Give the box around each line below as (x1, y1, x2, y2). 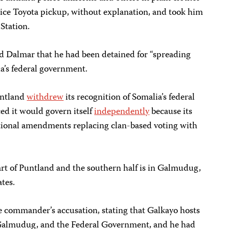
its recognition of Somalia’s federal (63, 90, 195, 105)
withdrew (27, 90, 64, 105)
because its (149, 104, 193, 120)
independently (94, 104, 150, 120)
